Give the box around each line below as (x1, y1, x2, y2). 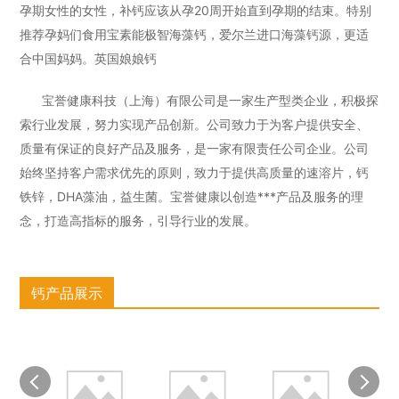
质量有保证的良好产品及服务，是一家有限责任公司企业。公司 (20, 141, 370, 156)
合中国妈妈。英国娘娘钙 (20, 51, 158, 66)
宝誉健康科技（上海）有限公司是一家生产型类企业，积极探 (42, 93, 379, 108)
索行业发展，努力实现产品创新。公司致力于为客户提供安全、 (20, 117, 370, 132)
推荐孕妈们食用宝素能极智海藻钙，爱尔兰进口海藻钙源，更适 (20, 27, 370, 42)
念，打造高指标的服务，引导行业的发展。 (20, 213, 257, 228)
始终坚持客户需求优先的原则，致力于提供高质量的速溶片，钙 (20, 165, 370, 180)
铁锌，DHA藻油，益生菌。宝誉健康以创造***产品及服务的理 (20, 189, 364, 204)
